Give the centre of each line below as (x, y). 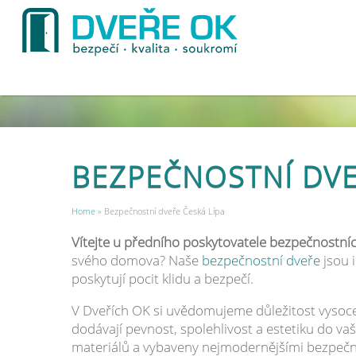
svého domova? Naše (136, 260)
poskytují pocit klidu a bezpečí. (162, 278)
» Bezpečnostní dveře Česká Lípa (160, 211)
